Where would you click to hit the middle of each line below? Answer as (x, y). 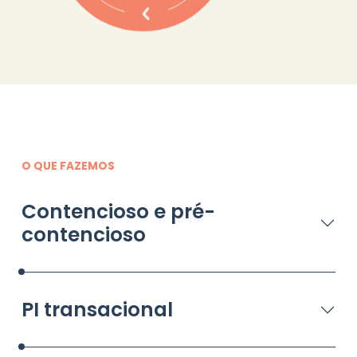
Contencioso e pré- (118, 212)
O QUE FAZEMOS (68, 167)
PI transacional (97, 310)
